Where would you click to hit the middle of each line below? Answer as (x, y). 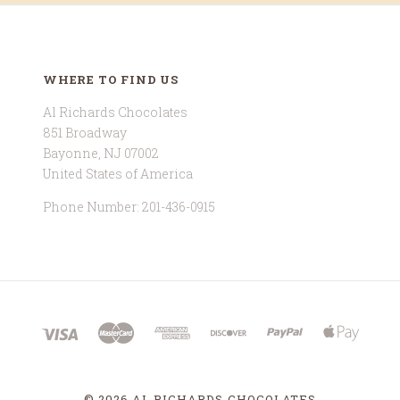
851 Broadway (85, 133)
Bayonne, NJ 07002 (101, 154)
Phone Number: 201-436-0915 (129, 207)
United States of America (118, 174)
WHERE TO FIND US (111, 79)
